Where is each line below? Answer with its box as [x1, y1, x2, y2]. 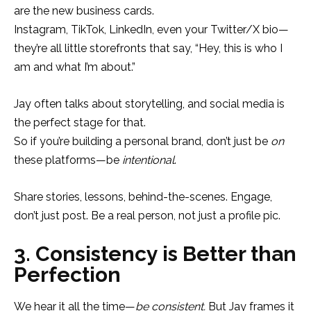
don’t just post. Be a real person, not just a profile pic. [14, 208, 280, 222]
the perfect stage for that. [14, 115, 146, 129]
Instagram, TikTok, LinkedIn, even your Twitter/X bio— [14, 22, 289, 36]
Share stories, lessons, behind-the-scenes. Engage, [14, 190, 272, 203]
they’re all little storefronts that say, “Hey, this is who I [14, 41, 283, 55]
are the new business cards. [14, 3, 154, 17]
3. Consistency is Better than [14, 241, 296, 266]
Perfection [14, 262, 121, 287]
